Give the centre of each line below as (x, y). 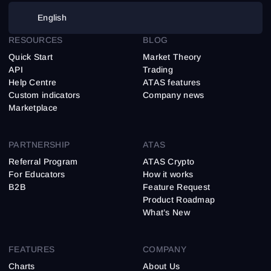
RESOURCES (36, 40)
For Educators (37, 174)
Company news (174, 95)
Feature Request (177, 187)
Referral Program (43, 161)
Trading (158, 69)
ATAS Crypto (169, 161)
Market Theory (172, 57)
